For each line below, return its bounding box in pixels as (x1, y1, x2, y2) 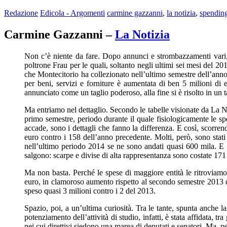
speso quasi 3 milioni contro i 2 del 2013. (24, 186, 156, 195)
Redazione (4, 8, 38, 17)
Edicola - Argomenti (40, 8, 105, 17)
